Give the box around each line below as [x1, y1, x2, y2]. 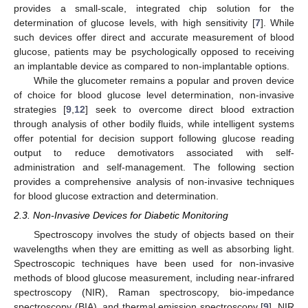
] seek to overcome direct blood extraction [85, 104, 295, 115]
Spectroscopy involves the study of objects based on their [33, 228, 294, 240]
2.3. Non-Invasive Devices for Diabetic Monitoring [14, 210, 228, 221]
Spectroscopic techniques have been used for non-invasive [14, 257, 294, 269]
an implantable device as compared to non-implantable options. [14, 60, 289, 72]
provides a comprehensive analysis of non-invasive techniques [14, 176, 294, 188]
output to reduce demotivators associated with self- [14, 147, 294, 159]
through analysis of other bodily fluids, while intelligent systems [14, 118, 294, 130]
